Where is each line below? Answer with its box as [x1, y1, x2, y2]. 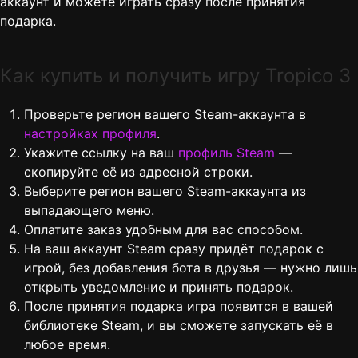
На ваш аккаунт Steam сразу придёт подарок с [24, 241, 324, 257]
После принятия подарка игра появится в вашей [24, 298, 333, 315]
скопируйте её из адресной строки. [24, 164, 253, 181]
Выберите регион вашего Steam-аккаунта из [24, 183, 306, 200]
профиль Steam [178, 145, 275, 161]
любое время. [24, 336, 110, 353]
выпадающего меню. [24, 202, 154, 219]
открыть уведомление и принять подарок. [24, 279, 293, 296]
